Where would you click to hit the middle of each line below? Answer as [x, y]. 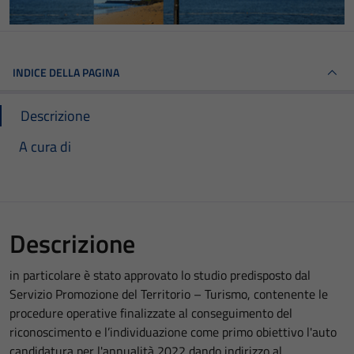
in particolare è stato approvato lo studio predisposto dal [160, 275]
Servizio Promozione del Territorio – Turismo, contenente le [169, 294]
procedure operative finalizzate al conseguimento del [151, 313]
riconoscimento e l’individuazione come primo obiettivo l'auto [173, 331]
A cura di [45, 146]
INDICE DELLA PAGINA [66, 72]
